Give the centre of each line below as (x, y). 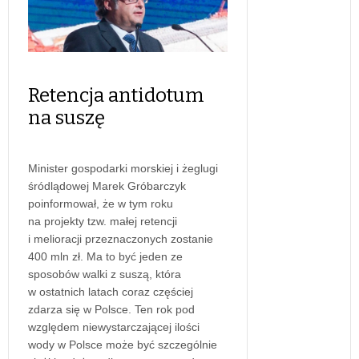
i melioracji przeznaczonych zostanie (121, 238)
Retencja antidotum (116, 95)
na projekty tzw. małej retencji (103, 221)
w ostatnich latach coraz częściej (111, 291)
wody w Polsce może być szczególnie (123, 344)
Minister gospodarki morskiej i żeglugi (123, 168)
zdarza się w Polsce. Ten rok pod (111, 309)
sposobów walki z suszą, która (105, 274)
